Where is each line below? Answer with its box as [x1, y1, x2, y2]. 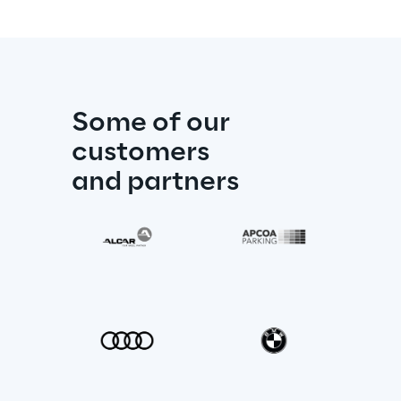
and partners [72, 167, 239, 197]
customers [72, 138, 209, 167]
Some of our [72, 108, 235, 138]
